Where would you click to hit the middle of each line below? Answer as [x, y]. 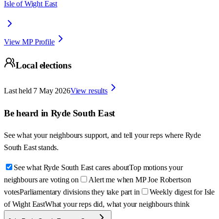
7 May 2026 [52, 91]
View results [89, 91]
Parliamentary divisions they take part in [80, 192]
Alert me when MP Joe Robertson [140, 180]
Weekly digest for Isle [182, 192]
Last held [18, 91]
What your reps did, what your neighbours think [117, 204]
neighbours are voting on [42, 180]
